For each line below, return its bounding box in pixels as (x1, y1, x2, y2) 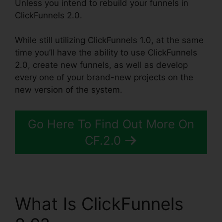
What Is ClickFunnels (15, 193, 183, 214)
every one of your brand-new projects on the (15, 72, 193, 83)
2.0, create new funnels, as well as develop (15, 60, 188, 70)
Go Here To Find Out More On (28, 116, 194, 131)
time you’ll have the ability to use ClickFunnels (15, 48, 197, 58)
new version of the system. (15, 85, 122, 95)
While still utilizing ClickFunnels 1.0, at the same (15, 35, 204, 46)
